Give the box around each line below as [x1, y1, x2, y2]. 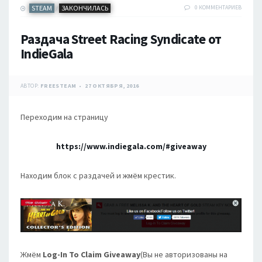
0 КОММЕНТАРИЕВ [195, 4, 242, 12]
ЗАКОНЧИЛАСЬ [61, 4, 108, 13]
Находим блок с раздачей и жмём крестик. [20, 170, 176, 181]
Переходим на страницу [20, 112, 108, 123]
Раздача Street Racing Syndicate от [20, 30, 222, 48]
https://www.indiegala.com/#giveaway [56, 141, 206, 152]
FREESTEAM [40, 82, 77, 90]
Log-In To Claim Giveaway [43, 249, 140, 260]
